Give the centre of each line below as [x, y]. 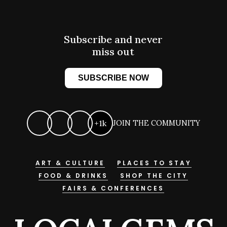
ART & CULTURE [70, 163]
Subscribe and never [113, 40]
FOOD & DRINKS [73, 176]
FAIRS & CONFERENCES [113, 188]
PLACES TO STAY [154, 163]
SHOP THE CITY [154, 176]
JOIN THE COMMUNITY [156, 123]
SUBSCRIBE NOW [113, 78]
